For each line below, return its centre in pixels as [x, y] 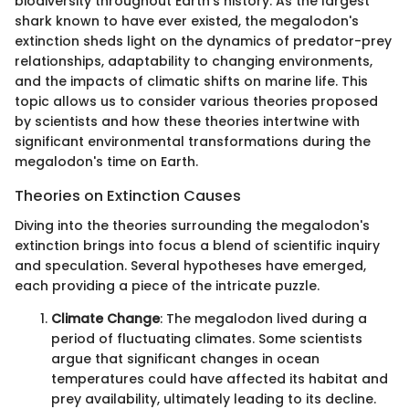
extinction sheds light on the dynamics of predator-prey [203, 42]
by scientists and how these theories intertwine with [187, 122]
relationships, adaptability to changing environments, [194, 62]
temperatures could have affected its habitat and [220, 378]
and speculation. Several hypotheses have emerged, [190, 265]
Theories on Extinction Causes [128, 196]
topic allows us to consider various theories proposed [196, 102]
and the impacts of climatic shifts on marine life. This [191, 82]
